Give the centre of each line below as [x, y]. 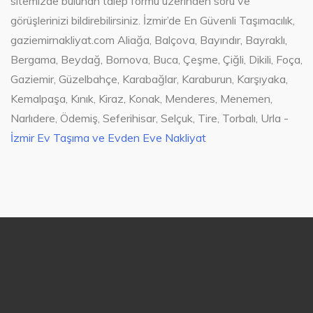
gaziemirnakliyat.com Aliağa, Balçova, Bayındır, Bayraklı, [149, 40]
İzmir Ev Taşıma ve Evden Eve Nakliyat [108, 138]
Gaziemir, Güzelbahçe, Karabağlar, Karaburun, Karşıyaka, [149, 79]
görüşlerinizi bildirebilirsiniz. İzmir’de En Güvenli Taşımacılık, [153, 21]
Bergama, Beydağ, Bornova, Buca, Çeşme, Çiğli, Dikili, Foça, [156, 60]
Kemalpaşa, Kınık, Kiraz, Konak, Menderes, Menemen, [141, 99]
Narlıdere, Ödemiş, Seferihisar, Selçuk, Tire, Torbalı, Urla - [150, 118]
